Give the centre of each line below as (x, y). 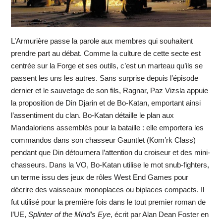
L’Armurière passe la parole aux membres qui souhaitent (102, 41)
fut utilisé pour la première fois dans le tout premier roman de (108, 202)
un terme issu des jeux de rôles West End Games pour (99, 177)
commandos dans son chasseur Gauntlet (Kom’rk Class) (103, 140)
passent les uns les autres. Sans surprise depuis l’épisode (104, 78)
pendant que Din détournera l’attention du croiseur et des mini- (110, 152)
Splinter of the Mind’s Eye (69, 214)
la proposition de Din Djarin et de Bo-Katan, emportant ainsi (106, 103)
